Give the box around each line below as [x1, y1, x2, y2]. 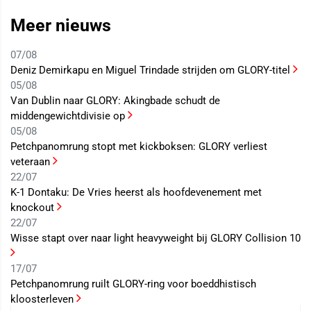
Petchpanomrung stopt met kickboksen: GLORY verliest [10, 140, 267, 153]
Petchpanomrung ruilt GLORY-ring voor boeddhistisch [10, 278, 256, 291]
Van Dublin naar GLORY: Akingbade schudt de [10, 94, 220, 108]
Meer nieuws [10, 15, 111, 36]
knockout [10, 201, 57, 215]
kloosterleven [10, 293, 76, 306]
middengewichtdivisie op [10, 110, 128, 123]
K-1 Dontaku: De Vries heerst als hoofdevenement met [10, 186, 262, 199]
